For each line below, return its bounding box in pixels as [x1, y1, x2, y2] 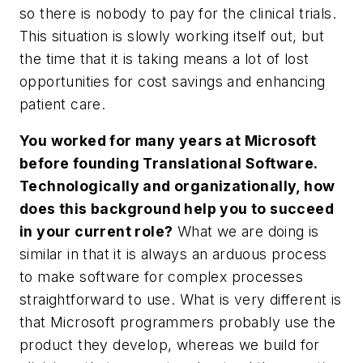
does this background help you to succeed [19, 200, 334, 218]
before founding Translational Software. [19, 155, 318, 173]
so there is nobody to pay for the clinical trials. [19, 4, 336, 22]
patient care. [19, 95, 106, 113]
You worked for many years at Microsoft [19, 132, 317, 150]
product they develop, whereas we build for [19, 336, 320, 354]
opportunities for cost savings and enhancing [19, 72, 326, 90]
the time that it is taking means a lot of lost [19, 49, 310, 67]
